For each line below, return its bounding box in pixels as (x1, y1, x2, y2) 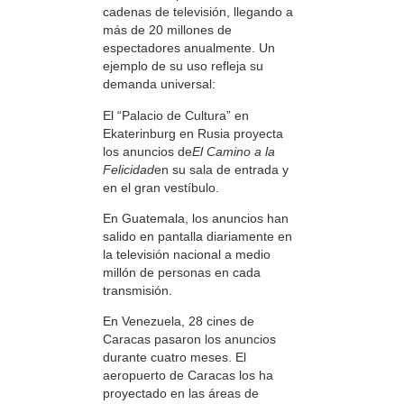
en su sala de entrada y (154, 161, 289, 177)
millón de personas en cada (103, 265, 261, 280)
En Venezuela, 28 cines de (103, 314, 254, 329)
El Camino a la (192, 143, 275, 159)
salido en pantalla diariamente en (103, 229, 292, 244)
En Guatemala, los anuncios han (103, 211, 289, 226)
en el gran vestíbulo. (103, 179, 219, 195)
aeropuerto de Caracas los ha (103, 368, 273, 383)
